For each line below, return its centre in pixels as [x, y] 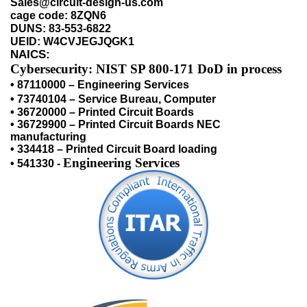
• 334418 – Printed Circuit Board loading [114, 149]
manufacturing [48, 137]
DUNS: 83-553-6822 [61, 28]
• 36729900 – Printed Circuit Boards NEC [115, 124]
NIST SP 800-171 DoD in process [189, 69]
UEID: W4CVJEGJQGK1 [72, 41]
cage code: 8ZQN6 [58, 15]
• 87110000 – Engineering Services [100, 85]
